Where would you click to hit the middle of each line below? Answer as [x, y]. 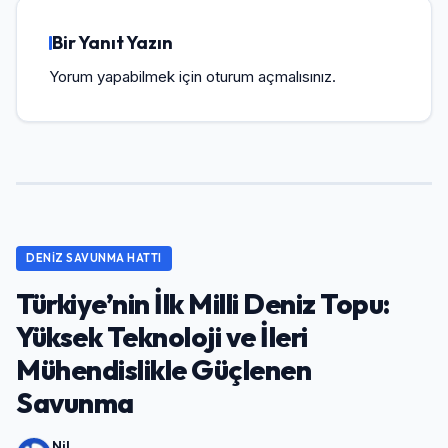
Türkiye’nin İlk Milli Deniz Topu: [203, 303]
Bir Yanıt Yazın [112, 42]
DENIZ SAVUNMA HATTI [94, 257]
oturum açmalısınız [269, 76]
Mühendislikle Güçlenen [163, 369]
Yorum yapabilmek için [127, 76]
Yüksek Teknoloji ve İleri [162, 336]
